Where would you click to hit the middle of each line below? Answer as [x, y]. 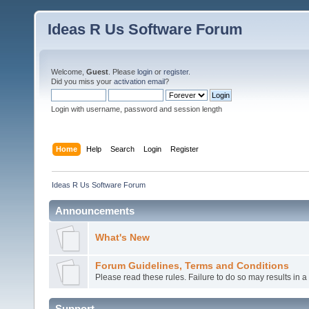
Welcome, [69, 72]
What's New [122, 237]
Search [123, 149]
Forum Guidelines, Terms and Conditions [192, 266]
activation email [139, 81]
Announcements [95, 210]
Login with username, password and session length [137, 109]
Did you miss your [82, 81]
